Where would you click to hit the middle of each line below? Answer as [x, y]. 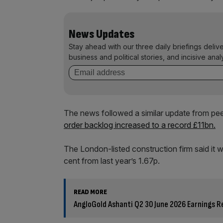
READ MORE [90, 192]
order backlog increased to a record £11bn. [140, 125]
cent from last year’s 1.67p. [112, 161]
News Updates [102, 34]
